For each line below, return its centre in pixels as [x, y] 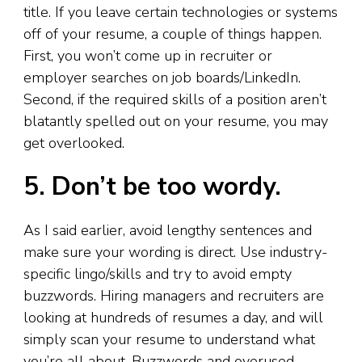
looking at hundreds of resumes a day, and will [173, 317]
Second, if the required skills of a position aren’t [175, 100]
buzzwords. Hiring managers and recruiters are [174, 295]
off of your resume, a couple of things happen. [173, 34]
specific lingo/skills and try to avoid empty [158, 274]
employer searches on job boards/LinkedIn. [162, 78]
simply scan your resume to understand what [169, 339]
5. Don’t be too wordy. [152, 187]
